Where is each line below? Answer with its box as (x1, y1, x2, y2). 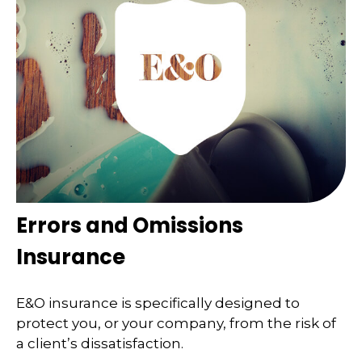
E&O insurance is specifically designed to (16, 295, 300, 312)
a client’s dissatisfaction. (16, 335, 183, 352)
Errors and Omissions (16, 210, 243, 240)
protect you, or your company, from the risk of (16, 315, 336, 332)
